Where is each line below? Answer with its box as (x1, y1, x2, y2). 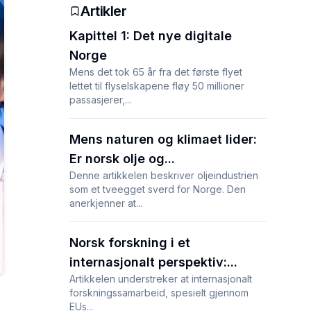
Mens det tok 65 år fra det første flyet (69, 66, 242, 78)
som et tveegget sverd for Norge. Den (69, 183, 246, 195)
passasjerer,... (69, 94, 131, 106)
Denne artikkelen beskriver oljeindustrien (69, 169, 258, 181)
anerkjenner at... (69, 197, 142, 209)
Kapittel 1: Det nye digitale (69, 28, 232, 43)
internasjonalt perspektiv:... (69, 255, 237, 269)
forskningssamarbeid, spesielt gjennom (69, 287, 249, 299)
